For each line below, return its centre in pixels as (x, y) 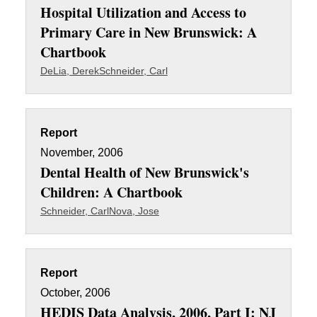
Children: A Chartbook (111, 192)
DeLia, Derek (69, 71)
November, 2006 (81, 152)
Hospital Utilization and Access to (143, 12)
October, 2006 (75, 293)
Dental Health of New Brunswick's (144, 172)
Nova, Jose (134, 211)
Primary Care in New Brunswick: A (148, 32)
